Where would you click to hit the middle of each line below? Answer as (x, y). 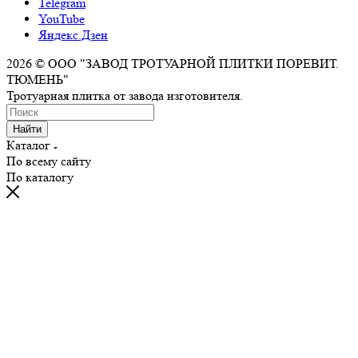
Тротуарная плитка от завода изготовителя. (125, 95)
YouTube (62, 18)
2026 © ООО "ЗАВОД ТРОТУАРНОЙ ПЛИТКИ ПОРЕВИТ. (173, 63)
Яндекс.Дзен (73, 34)
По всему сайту (49, 161)
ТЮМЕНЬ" (38, 79)
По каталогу (40, 177)
